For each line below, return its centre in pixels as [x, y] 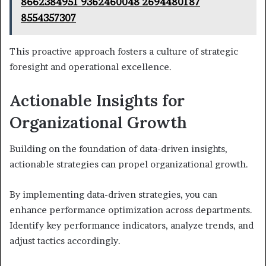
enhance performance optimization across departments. [131, 210]
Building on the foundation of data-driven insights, [118, 149]
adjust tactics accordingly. [65, 241]
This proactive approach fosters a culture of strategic [124, 51]
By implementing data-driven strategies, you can [113, 195]
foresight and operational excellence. [91, 66]
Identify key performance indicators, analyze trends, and [132, 226]
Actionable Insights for [97, 100]
